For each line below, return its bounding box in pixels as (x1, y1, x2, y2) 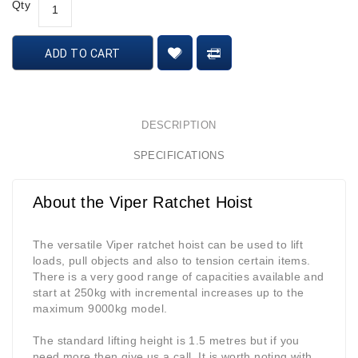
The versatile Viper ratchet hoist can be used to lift (33, 238, 304, 252)
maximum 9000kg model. (33, 302, 168, 316)
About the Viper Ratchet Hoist (33, 193, 253, 212)
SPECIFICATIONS (133, 149, 225, 162)
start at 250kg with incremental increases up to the (33, 286, 304, 300)
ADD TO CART (45, 47, 121, 61)
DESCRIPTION (141, 119, 217, 132)
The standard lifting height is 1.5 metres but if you (33, 334, 300, 348)
